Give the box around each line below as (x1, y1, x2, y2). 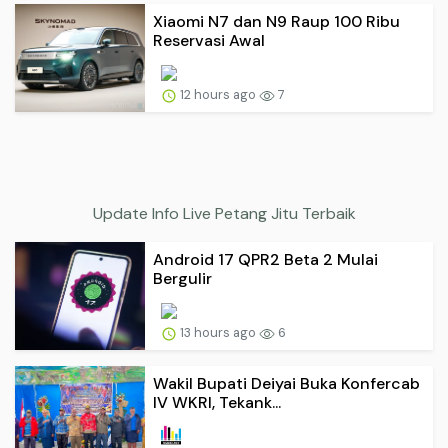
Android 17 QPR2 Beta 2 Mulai (153, 249, 378, 270)
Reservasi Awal (153, 30, 265, 52)
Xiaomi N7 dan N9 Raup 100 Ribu (153, 11, 400, 33)
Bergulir (153, 268, 212, 289)
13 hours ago (177, 324, 259, 341)
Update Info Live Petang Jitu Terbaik (92, 203, 356, 224)
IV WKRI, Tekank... (153, 392, 281, 413)
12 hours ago (177, 86, 259, 104)
